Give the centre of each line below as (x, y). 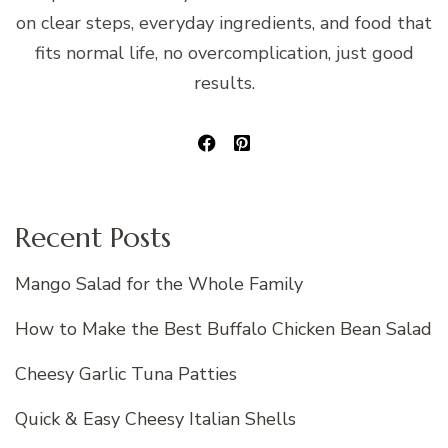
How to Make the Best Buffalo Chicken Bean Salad (223, 329)
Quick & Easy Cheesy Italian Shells (155, 419)
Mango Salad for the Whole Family (159, 284)
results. (224, 82)
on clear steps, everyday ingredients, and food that (224, 22)
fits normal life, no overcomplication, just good (224, 52)
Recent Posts (93, 237)
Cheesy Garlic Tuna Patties (126, 374)
